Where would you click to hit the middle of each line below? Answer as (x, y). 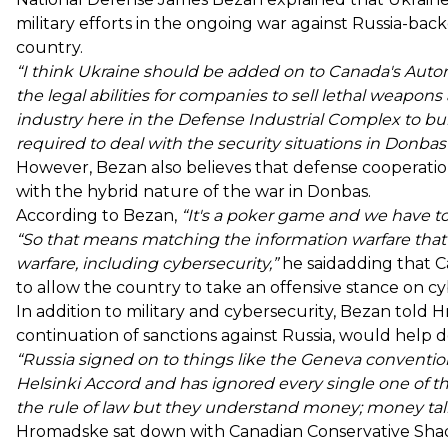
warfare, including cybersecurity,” (149, 263)
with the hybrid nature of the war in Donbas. (193, 191)
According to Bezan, (98, 215)
